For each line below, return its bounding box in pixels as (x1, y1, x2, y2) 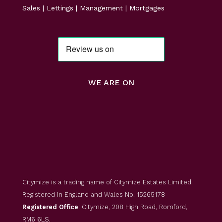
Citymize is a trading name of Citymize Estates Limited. (22, 178, 193, 186)
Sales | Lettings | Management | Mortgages (22, 4, 165, 12)
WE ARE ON (88, 78, 134, 87)
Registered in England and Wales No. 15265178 (22, 191, 165, 198)
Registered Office (22, 203, 78, 211)
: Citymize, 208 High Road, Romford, (78, 203, 187, 211)
